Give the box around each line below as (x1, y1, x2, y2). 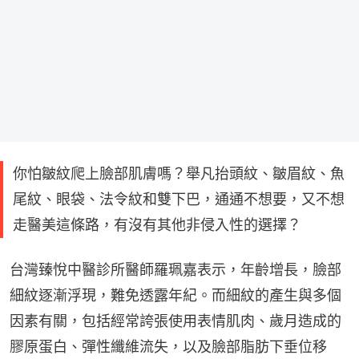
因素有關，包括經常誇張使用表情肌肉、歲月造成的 (10, 313, 341, 330)
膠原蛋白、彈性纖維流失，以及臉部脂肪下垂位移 (10, 338, 327, 356)
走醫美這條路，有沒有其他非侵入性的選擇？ (13, 216, 301, 234)
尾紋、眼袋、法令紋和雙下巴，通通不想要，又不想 (13, 191, 345, 208)
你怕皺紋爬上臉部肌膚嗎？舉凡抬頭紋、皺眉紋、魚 (13, 165, 345, 183)
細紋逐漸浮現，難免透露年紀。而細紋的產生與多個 (10, 287, 341, 305)
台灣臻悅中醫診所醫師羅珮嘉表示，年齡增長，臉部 (10, 261, 341, 279)
